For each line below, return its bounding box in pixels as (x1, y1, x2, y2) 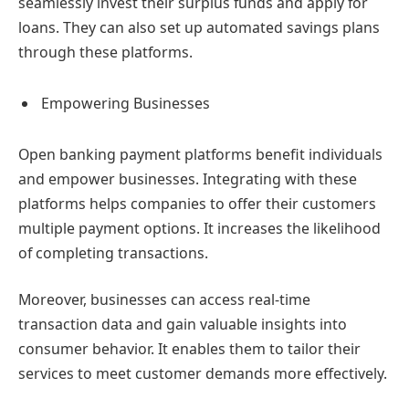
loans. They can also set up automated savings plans (18, 17, 380, 38)
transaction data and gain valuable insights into (18, 314, 347, 335)
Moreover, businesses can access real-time (18, 289, 310, 310)
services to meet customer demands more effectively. (18, 363, 387, 384)
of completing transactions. (18, 242, 208, 263)
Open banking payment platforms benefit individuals (18, 143, 383, 164)
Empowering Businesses (41, 92, 210, 113)
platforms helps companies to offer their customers (18, 193, 376, 214)
